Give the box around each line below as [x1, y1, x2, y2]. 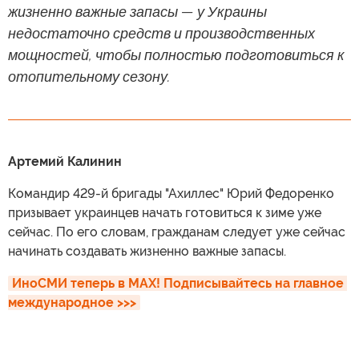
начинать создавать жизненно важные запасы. [8, 243, 286, 259]
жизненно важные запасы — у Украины [8, 2, 267, 20]
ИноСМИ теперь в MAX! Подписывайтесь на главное [12, 275, 344, 291]
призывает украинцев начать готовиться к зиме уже [8, 204, 321, 220]
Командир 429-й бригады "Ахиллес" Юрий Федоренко [8, 185, 334, 201]
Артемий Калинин [8, 153, 122, 169]
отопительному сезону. [8, 67, 170, 85]
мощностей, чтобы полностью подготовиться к [8, 46, 345, 63]
